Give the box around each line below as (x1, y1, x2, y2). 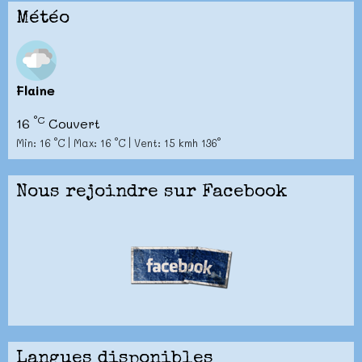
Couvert (44, 114, 100, 132)
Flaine (16, 81, 55, 99)
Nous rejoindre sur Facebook (16, 183, 288, 202)
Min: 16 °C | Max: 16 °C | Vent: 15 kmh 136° (16, 136, 221, 149)
